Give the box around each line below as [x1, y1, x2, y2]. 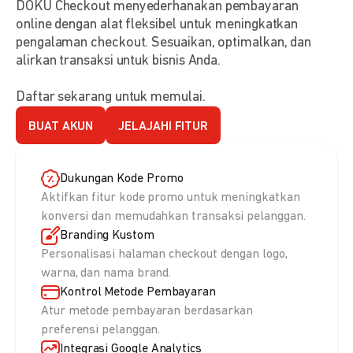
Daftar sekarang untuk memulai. [16, 90, 206, 106]
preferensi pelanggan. [41, 324, 161, 337]
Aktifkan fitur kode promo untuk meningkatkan [41, 191, 300, 205]
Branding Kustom [60, 229, 154, 243]
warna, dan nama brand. [41, 267, 172, 281]
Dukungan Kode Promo [60, 173, 184, 186]
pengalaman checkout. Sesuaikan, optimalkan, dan [16, 35, 312, 51]
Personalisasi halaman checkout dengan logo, [41, 248, 288, 262]
